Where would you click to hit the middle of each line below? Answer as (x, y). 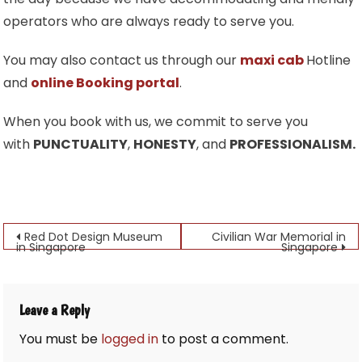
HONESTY (165, 144)
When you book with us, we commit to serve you (156, 121)
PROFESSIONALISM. (293, 144)
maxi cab (272, 60)
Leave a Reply (55, 309)
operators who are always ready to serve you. (149, 21)
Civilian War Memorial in (278, 236)
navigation (61, 269)
